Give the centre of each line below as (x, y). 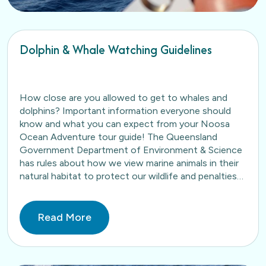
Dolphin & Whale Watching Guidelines (116, 50)
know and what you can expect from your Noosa (125, 124)
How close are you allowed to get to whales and (123, 98)
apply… (34, 189)
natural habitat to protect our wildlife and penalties (128, 176)
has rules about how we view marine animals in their (129, 163)
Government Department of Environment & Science (131, 150)
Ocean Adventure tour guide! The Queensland (118, 137)
